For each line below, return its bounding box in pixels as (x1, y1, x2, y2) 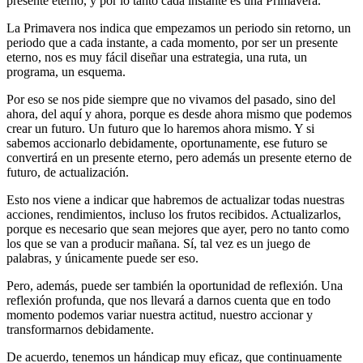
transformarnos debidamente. (6, 322, 154, 336)
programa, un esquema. (6, 64, 126, 79)
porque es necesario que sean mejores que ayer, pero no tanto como (6, 221, 349, 236)
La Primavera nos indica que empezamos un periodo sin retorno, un (6, 20, 351, 35)
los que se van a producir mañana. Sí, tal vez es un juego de (6, 236, 310, 250)
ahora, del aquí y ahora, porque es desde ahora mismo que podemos (6, 106, 352, 121)
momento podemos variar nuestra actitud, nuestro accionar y (6, 307, 313, 322)
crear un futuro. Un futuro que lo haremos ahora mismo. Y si (6, 121, 314, 135)
